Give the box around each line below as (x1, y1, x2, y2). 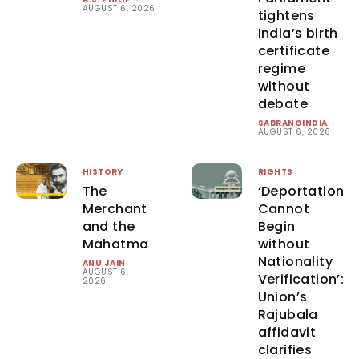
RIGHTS (257, 165, 293, 178)
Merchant (82, 199, 147, 218)
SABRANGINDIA (257, 116, 328, 129)
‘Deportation (257, 181, 345, 200)
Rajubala (257, 305, 318, 324)
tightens (257, 6, 315, 25)
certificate (257, 41, 330, 60)
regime (257, 58, 306, 78)
